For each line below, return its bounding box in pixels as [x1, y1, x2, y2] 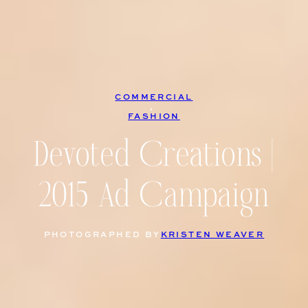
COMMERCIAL [115, 93, 193, 102]
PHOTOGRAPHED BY [43, 231, 161, 239]
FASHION [128, 113, 180, 121]
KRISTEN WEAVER [160, 231, 265, 239]
